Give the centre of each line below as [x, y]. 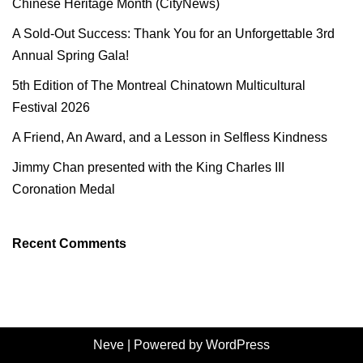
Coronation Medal [64, 189]
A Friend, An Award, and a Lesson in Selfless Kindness [170, 137]
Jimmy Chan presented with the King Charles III [148, 167]
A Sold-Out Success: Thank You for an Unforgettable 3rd [173, 33]
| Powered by [165, 345]
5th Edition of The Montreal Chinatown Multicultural [159, 85]
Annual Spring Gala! [70, 55]
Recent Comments [69, 243]
